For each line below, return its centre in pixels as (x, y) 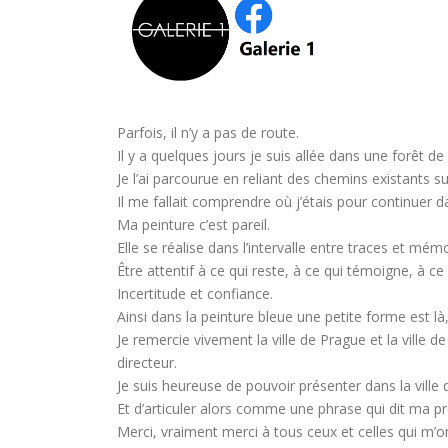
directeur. (147, 362)
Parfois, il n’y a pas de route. (208, 132)
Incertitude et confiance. (195, 293)
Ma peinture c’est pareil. (193, 224)
